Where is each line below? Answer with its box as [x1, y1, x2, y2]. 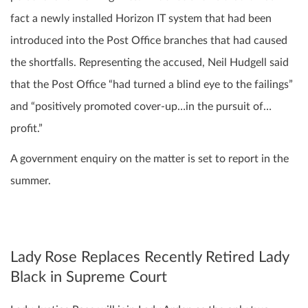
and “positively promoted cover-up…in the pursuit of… [10, 100, 272, 112]
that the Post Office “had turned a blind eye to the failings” [10, 78, 293, 90]
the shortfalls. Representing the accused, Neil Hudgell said [10, 56, 289, 68]
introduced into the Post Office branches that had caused [10, 34, 287, 46]
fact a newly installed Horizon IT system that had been [10, 12, 272, 24]
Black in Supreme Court [10, 269, 167, 285]
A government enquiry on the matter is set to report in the [10, 153, 289, 164]
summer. [10, 175, 51, 186]
